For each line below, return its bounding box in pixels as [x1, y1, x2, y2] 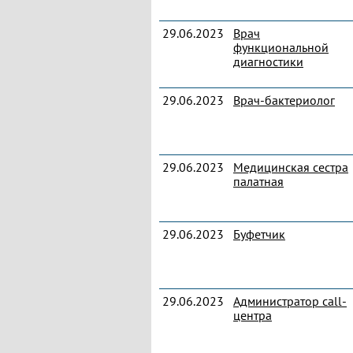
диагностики [233, 54, 303, 69]
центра [233, 307, 272, 323]
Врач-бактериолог [233, 92, 335, 108]
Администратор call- [233, 293, 347, 309]
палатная [233, 173, 284, 189]
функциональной [233, 39, 329, 55]
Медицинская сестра [233, 159, 348, 175]
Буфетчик [233, 226, 285, 242]
